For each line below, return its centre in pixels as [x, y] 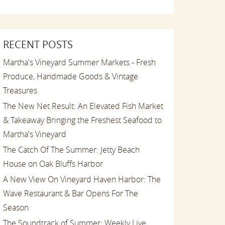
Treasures [20, 90]
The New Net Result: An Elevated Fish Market [83, 106]
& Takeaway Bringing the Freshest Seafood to [82, 120]
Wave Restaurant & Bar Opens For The [71, 193]
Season [16, 207]
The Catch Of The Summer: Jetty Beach [71, 149]
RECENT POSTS [38, 44]
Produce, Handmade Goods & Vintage [71, 76]
